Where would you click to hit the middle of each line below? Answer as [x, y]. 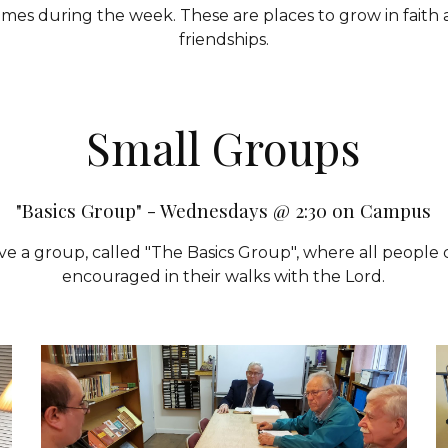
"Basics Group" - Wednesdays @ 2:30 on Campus [224, 210]
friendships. [223, 39]
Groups [287, 147]
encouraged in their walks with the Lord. [224, 276]
